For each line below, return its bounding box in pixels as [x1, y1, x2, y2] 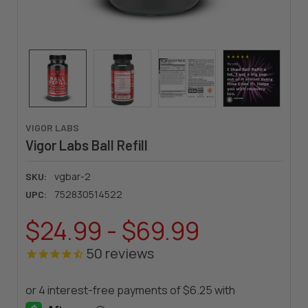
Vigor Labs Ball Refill [25, 136, 148, 153]
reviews [102, 243, 154, 263]
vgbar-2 [54, 169, 91, 183]
